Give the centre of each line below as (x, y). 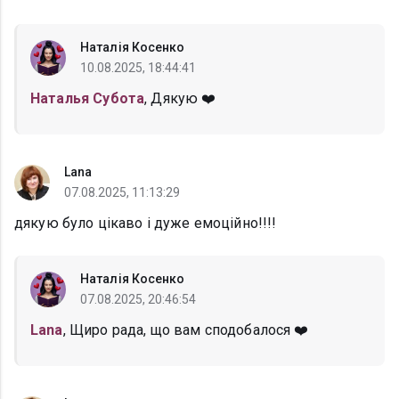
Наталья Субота (88, 99)
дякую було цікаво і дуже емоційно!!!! (146, 224)
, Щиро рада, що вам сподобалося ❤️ (186, 330)
